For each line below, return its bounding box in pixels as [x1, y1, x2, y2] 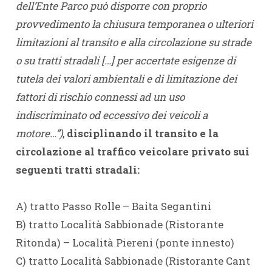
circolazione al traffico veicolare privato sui [15, 144, 250, 158]
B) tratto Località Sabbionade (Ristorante [15, 217, 223, 231]
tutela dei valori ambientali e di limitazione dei [15, 72, 237, 86]
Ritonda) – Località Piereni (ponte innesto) [15, 236, 234, 250]
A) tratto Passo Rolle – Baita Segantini [15, 199, 211, 213]
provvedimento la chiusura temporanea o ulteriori [15, 17, 253, 31]
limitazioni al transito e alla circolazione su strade [15, 35, 251, 49]
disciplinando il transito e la [66, 126, 219, 140]
